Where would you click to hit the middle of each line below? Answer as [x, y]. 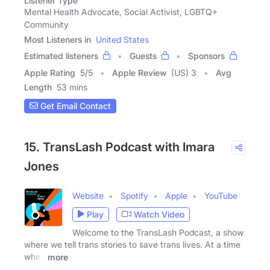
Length [38, 87]
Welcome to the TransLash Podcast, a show [158, 232]
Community [46, 24]
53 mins [72, 87]
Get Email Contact [74, 106]
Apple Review [139, 72]
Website [88, 195]
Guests [143, 55]
